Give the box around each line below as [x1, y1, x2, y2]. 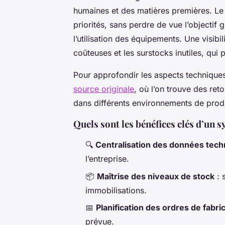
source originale [73, 84, 134, 94]
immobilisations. [85, 185, 147, 195]
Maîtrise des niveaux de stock [97, 171, 214, 181]
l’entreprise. [85, 154, 129, 164]
